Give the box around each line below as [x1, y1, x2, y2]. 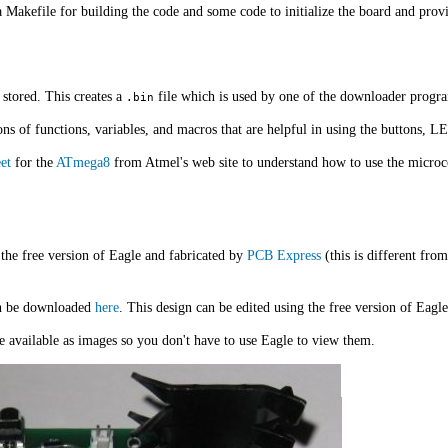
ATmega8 [56, 154, 110, 170]
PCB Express [247, 247, 321, 263]
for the [11, 154, 56, 170]
